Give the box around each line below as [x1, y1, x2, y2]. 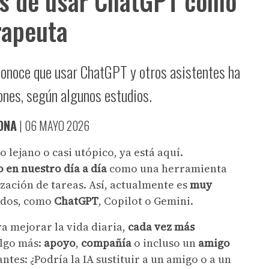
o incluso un [131, 235, 198, 250]
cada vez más [128, 219, 195, 234]
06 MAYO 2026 [25, 116, 89, 134]
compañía [81, 235, 131, 250]
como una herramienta [109, 160, 227, 176]
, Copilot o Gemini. [98, 193, 196, 208]
